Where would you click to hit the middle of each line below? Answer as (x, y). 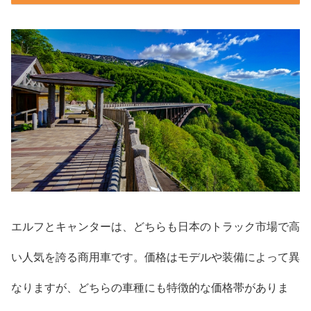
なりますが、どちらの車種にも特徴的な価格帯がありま (150, 288)
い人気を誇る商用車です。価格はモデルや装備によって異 (155, 258)
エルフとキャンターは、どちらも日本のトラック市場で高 (155, 227)
